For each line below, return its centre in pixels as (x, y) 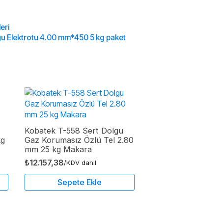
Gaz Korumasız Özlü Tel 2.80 (79, 140)
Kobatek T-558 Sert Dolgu (74, 130)
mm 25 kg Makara (58, 149)
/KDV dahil (80, 162)
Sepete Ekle (80, 182)
